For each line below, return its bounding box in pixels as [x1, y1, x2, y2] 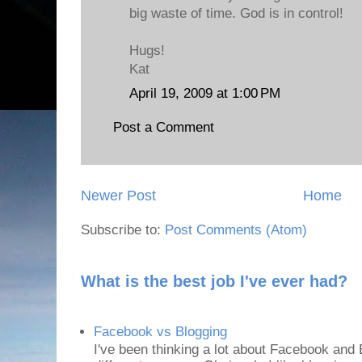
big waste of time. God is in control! [129, 6, 343, 21]
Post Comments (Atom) [165, 221, 307, 238]
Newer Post [81, 187, 156, 204]
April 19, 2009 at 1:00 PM [129, 85, 280, 101]
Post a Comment [113, 120, 214, 135]
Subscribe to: [81, 221, 165, 238]
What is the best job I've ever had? [81, 271, 347, 290]
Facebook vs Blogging [94, 323, 228, 339]
